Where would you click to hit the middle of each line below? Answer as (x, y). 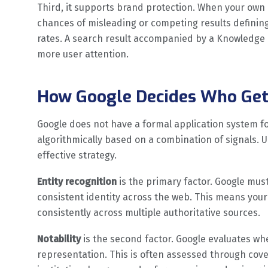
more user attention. (83, 54)
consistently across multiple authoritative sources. (149, 212)
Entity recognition (77, 181)
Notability (59, 239)
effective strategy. (77, 155)
